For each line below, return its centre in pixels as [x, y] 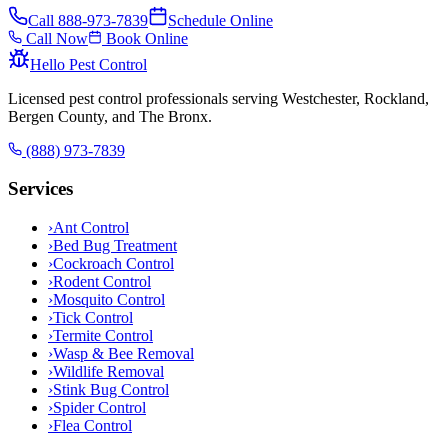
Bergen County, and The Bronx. [110, 116]
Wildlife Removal [108, 371]
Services [40, 189]
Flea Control [92, 425]
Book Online [145, 38]
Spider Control [99, 407]
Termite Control [103, 335]
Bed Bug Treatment [115, 245]
